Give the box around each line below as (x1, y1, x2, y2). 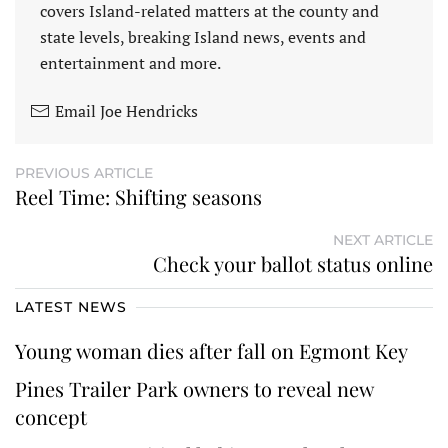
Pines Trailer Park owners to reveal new (15, 374, 373, 402)
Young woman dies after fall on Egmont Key (15, 336, 413, 364)
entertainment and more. (40, 51, 221, 74)
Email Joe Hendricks (55, 99, 198, 122)
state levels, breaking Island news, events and (40, 25, 366, 48)
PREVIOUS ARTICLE (15, 163, 153, 182)
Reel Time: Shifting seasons (15, 182, 267, 210)
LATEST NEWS (15, 297, 127, 316)
